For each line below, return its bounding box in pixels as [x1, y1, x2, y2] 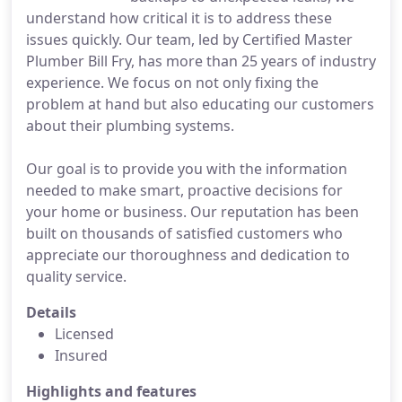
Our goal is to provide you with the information [26, 159, 347, 179]
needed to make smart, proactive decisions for [26, 180, 343, 200]
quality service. [26, 267, 127, 286]
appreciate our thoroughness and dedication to [26, 245, 350, 265]
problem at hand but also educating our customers [26, 94, 374, 114]
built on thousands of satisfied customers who [26, 223, 343, 243]
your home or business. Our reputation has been [26, 202, 359, 222]
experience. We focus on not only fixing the [26, 73, 319, 92]
